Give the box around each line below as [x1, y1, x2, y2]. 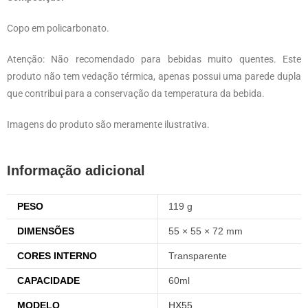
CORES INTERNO [17, 250, 97, 262]
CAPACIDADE [17, 275, 80, 287]
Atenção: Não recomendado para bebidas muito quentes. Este [7, 54, 301, 65]
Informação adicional [7, 163, 145, 179]
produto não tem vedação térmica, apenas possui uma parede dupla [7, 71, 301, 82]
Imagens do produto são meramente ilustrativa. [7, 119, 210, 131]
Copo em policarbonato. [7, 23, 109, 34]
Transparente [168, 250, 227, 262]
